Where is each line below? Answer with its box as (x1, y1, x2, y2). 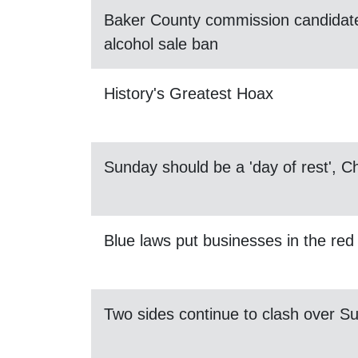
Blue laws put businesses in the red (104, 232, 354, 249)
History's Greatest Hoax (104, 85, 273, 102)
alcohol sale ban (104, 35, 218, 53)
